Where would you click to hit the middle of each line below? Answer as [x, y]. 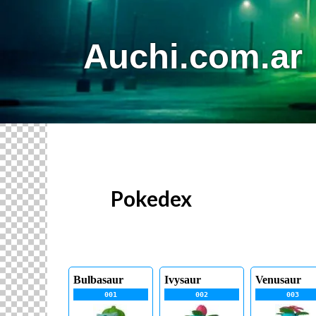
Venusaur [278, 280]
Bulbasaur [99, 280]
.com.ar [241, 56]
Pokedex [152, 199]
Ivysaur [182, 280]
